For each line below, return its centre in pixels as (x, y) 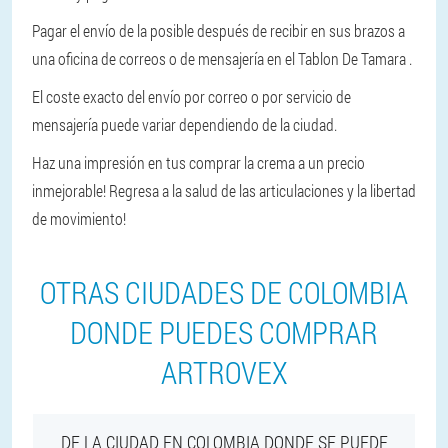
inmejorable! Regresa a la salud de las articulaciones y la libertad (224, 190)
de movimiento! (79, 218)
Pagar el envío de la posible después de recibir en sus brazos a (218, 30)
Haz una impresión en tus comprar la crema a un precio (198, 162)
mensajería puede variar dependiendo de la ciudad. (184, 124)
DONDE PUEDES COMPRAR (224, 332)
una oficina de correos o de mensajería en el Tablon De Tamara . (222, 58)
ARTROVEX (224, 372)
